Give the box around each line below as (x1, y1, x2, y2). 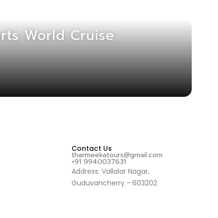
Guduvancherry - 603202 (71, 178, 157, 188)
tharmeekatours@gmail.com (71, 149, 163, 160)
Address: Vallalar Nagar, (71, 166, 149, 176)
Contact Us (71, 143, 112, 153)
